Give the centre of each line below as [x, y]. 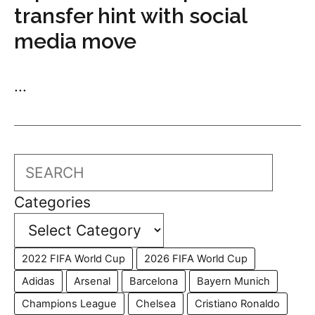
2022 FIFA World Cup [73, 259]
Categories [52, 202]
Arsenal [92, 282]
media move [75, 41]
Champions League [69, 304]
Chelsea [156, 304]
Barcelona [154, 282]
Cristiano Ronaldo [237, 304]
